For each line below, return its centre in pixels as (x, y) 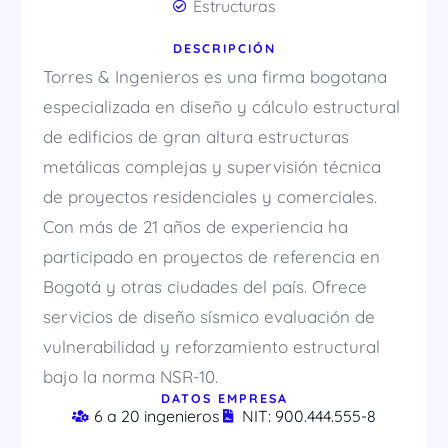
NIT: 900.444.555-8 (308, 416)
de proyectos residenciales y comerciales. (209, 197)
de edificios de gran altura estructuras (195, 137)
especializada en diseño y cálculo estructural (221, 107)
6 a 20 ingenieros (157, 416)
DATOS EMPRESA (224, 398)
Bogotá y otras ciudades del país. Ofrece (204, 287)
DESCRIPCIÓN (224, 48)
